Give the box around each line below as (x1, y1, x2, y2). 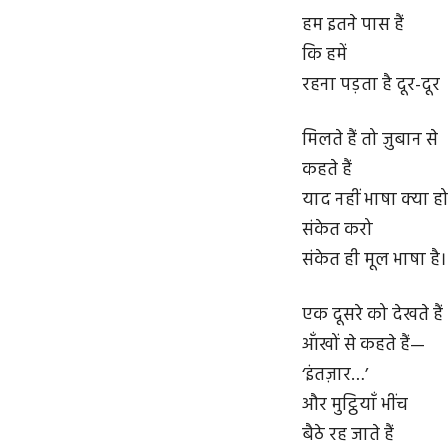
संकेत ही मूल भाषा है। (302, 246, 446, 276)
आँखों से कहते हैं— (302, 331, 425, 361)
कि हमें (302, 41, 347, 70)
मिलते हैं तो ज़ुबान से (302, 126, 438, 156)
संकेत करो (302, 216, 373, 246)
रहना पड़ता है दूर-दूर (302, 71, 440, 100)
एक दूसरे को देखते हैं (302, 301, 443, 331)
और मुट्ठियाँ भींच (302, 391, 408, 421)
